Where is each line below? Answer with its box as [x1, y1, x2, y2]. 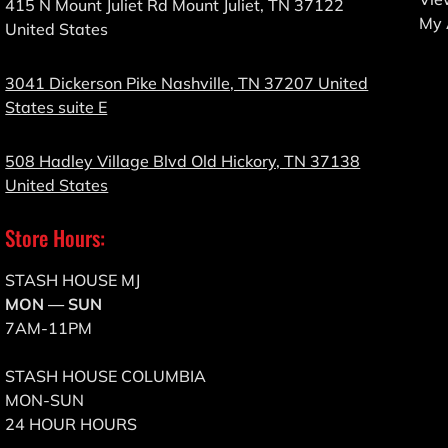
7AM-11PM [5, 318, 93, 339]
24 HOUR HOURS [5, 414, 138, 435]
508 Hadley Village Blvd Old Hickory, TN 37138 [5, 151, 361, 172]
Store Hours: [5, 222, 106, 254]
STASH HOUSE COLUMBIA [5, 366, 207, 387]
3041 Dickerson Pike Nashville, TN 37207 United [5, 73, 369, 94]
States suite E [5, 97, 108, 118]
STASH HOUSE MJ [5, 270, 141, 291]
